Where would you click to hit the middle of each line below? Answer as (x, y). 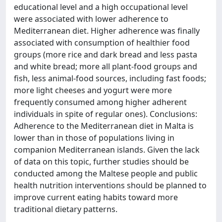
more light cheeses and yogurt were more (93, 90)
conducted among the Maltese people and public (106, 173)
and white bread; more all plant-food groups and (106, 66)
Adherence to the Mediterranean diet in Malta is (104, 126)
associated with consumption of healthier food (102, 43)
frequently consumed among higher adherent (100, 102)
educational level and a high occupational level (101, 7)
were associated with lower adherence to (91, 19)
